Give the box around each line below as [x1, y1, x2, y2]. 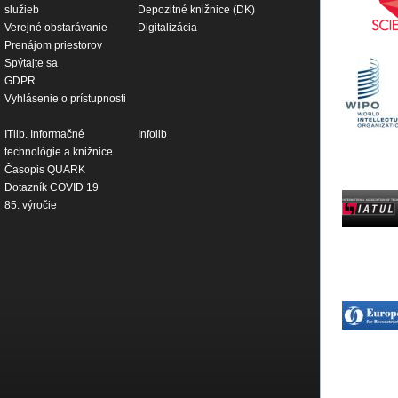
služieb [4, 4, 39, 17]
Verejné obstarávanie [4, 21, 107, 35]
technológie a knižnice [4, 146, 113, 159]
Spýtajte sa [4, 57, 58, 70]
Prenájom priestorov [4, 39, 102, 52]
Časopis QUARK [4, 163, 85, 177]
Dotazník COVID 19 [4, 181, 99, 195]
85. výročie [4, 199, 57, 212]
